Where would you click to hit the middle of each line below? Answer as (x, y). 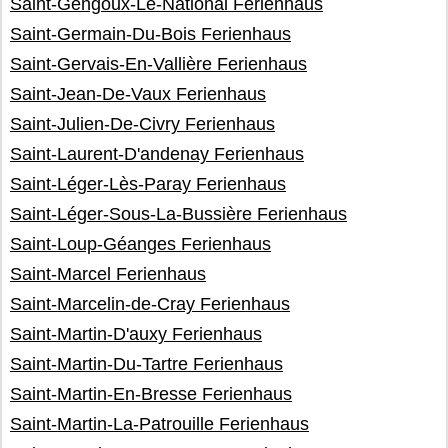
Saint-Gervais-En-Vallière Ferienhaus (158, 64)
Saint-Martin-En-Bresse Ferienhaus (151, 394)
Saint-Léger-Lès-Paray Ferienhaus (148, 184)
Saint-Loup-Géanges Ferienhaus (140, 244)
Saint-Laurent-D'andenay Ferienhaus (157, 154)
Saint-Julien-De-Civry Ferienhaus (142, 124)
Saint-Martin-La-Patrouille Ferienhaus (159, 424)
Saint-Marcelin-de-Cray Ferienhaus (150, 304)
